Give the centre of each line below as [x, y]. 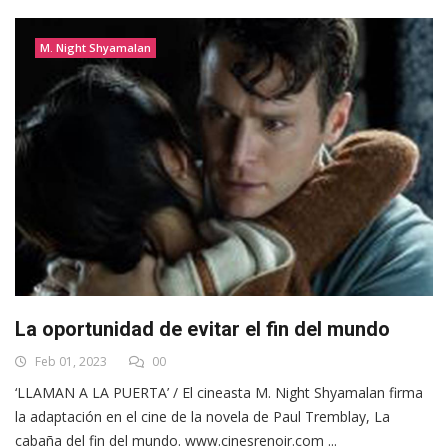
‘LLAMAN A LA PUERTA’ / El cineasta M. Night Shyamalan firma [219, 392]
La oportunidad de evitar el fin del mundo [202, 328]
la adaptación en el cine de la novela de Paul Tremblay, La [202, 416]
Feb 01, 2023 [69, 361]
